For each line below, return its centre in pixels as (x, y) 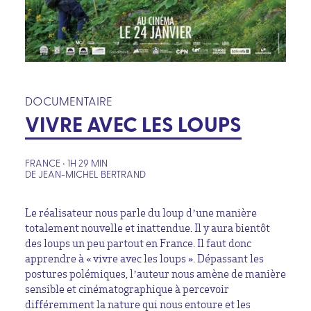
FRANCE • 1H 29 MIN (66, 162)
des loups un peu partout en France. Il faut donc (138, 243)
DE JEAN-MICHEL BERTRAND (85, 174)
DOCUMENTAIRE (69, 100)
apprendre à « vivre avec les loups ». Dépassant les (144, 259)
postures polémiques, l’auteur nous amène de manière (155, 274)
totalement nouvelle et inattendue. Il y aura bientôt (148, 228)
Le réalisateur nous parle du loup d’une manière (141, 213)
